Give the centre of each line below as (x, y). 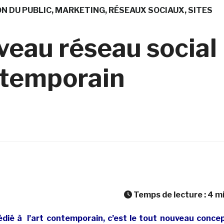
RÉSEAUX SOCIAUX (146, 10)
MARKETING (80, 10)
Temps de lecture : (169, 194)
